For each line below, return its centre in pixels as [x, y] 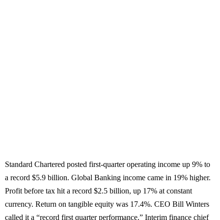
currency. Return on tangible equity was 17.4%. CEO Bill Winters [107, 204]
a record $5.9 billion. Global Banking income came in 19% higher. [108, 178]
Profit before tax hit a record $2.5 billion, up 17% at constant [98, 191]
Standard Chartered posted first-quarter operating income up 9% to [108, 165]
